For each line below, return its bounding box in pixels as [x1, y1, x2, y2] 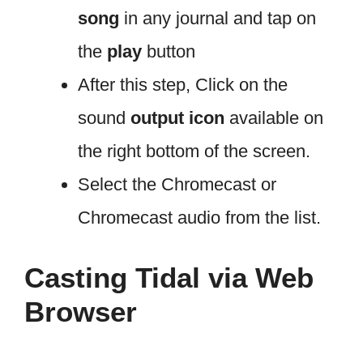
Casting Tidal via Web [24, 261, 314, 293]
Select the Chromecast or [78, 173, 276, 194]
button [142, 41, 195, 62]
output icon [130, 107, 224, 128]
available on [224, 107, 323, 128]
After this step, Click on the [78, 74, 288, 95]
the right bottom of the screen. [78, 140, 310, 161]
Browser [24, 295, 137, 327]
